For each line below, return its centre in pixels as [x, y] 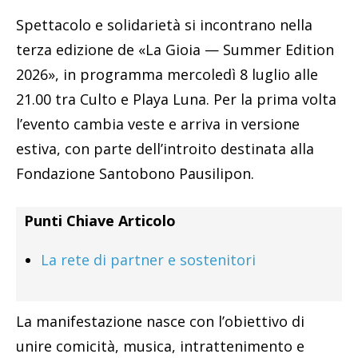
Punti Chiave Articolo [100, 221]
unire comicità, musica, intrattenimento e [160, 346]
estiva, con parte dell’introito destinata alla [165, 149]
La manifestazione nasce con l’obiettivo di [160, 322]
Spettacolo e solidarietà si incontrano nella [164, 25]
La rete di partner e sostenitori [148, 260]
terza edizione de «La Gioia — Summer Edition [175, 50]
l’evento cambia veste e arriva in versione [158, 124]
